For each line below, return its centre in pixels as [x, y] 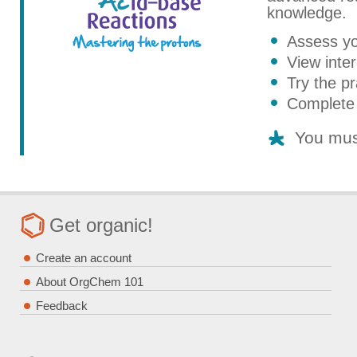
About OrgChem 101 [90, 282]
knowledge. [307, 13]
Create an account [84, 258]
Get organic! [101, 225]
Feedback [62, 306]
